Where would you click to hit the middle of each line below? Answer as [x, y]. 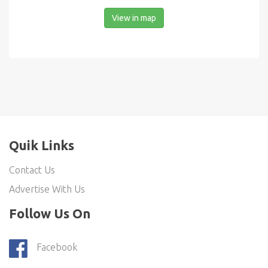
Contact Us [32, 170]
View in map [134, 18]
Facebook [57, 247]
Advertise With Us [47, 189]
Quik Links [42, 145]
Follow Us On [50, 213]
